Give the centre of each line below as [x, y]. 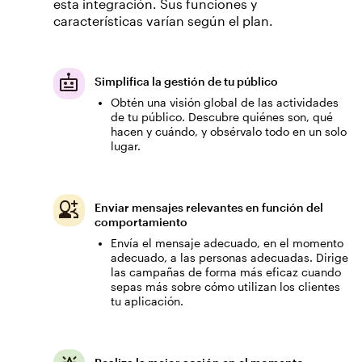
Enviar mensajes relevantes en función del [209, 207]
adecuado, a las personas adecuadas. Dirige [229, 257]
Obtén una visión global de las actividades [225, 102]
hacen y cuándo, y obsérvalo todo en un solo [229, 131]
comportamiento [141, 222]
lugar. [126, 146]
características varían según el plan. [163, 20]
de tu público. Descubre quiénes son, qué [222, 117]
